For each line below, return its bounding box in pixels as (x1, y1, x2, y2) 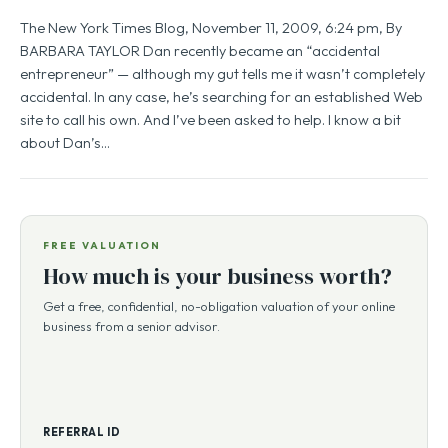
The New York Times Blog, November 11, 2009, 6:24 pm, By (20, 18, 402, 37)
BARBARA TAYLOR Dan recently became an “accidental (20, 41, 380, 60)
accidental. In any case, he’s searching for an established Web (20, 87, 423, 106)
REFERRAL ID (43, 425, 121, 439)
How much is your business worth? (43, 261, 392, 291)
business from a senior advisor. (43, 318, 220, 334)
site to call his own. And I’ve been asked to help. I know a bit (20, 110, 401, 129)
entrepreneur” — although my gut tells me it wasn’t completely (20, 64, 425, 83)
